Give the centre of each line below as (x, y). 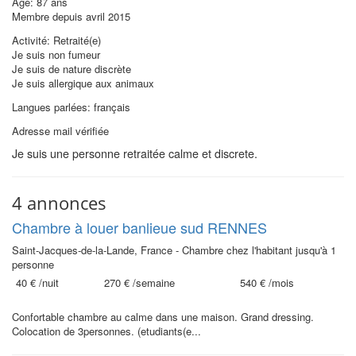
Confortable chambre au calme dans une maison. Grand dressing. (163, 317)
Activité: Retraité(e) (56, 40)
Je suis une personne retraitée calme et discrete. (135, 153)
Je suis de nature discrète (72, 69)
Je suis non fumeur (56, 54)
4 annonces (59, 203)
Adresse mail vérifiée (60, 131)
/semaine (152, 282)
